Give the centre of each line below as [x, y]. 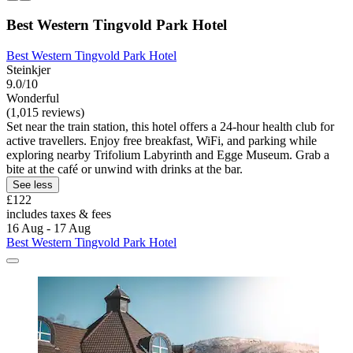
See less [33, 184]
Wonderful [33, 98]
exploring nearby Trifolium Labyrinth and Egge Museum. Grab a [168, 154]
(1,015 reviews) [45, 112]
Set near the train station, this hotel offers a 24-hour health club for [170, 126]
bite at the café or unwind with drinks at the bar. [124, 169]
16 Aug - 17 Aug [48, 228]
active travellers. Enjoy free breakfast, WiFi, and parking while [162, 140]
